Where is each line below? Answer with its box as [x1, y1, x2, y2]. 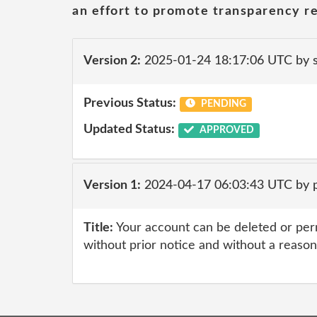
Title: [83, 221, 113, 234]
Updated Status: [83, 123, 175, 136]
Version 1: [83, 179, 141, 192]
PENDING [198, 98, 246, 109]
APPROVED [197, 125, 254, 135]
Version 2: [83, 54, 141, 67]
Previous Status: [83, 96, 176, 110]
